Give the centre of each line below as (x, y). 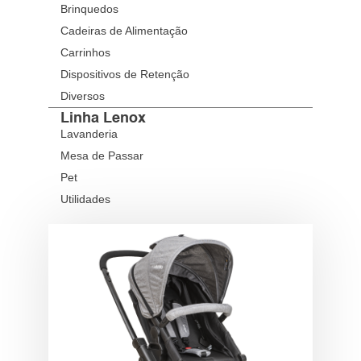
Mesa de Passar (102, 156)
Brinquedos (89, 9)
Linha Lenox (103, 118)
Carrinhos (85, 52)
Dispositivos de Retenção (125, 74)
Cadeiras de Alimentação (124, 31)
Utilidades (85, 199)
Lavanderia (89, 134)
